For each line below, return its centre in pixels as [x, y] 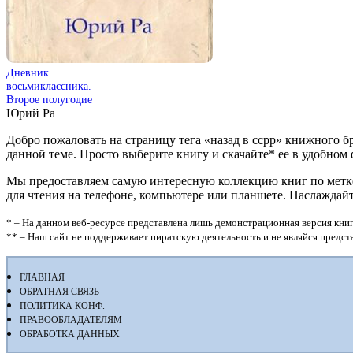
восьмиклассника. [49, 85]
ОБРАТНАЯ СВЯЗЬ [59, 291]
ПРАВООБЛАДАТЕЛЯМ [71, 320]
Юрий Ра [31, 113]
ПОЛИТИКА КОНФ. [62, 305]
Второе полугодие [49, 99]
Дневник [28, 72]
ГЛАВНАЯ [42, 277]
